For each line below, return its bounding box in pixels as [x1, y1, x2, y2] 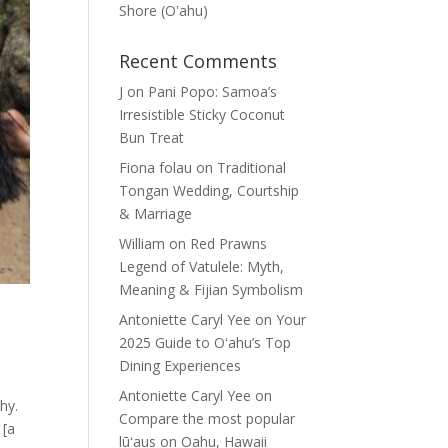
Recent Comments [119, 49, 278, 73]
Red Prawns [190, 234, 268, 253]
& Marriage [119, 204, 193, 223]
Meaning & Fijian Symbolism [119, 280, 304, 299]
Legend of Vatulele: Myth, [119, 257, 285, 276]
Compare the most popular [119, 409, 296, 428]
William [119, 234, 166, 253]
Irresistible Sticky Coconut [119, 105, 286, 124]
